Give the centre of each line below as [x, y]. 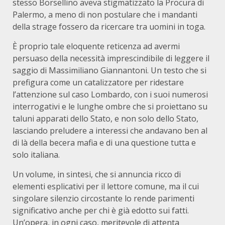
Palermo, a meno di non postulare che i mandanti [105, 15]
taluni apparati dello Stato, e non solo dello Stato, [105, 119]
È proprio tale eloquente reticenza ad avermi [96, 46]
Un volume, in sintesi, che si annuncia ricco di [97, 174]
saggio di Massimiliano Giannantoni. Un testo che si [109, 70]
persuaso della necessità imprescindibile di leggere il [111, 58]
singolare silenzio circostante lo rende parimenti [103, 198]
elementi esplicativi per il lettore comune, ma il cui [106, 186]
